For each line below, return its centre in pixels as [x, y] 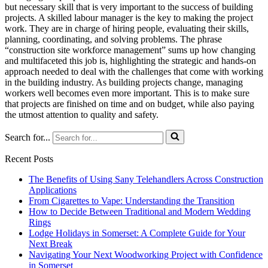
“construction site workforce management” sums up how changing [130, 50]
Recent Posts [29, 159]
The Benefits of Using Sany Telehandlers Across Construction [146, 179]
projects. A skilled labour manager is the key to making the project [129, 17]
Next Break [51, 243]
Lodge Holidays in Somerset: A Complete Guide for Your [137, 233]
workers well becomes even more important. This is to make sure [127, 93]
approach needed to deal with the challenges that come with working [134, 71]
